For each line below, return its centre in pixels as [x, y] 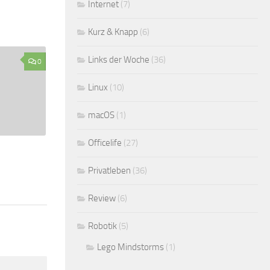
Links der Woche [119, 60]
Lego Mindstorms [130, 247]
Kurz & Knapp [113, 32]
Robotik [102, 226]
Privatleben [109, 171]
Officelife [105, 143]
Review [102, 198]
